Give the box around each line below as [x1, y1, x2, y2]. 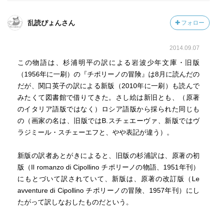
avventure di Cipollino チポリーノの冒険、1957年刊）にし [17, 186, 200, 194]
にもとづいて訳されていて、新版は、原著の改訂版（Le [17, 175, 200, 183]
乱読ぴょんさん [28, 19, 75, 27]
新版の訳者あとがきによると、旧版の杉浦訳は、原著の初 [17, 152, 200, 159]
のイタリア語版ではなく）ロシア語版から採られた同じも [17, 105, 200, 113]
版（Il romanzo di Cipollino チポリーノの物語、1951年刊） [17, 163, 200, 171]
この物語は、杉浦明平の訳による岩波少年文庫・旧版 [17, 59, 200, 66]
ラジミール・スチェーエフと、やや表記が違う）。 [17, 128, 173, 136]
